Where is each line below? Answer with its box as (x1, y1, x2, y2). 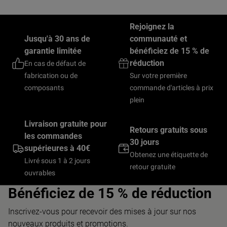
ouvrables (24, 169, 55, 177)
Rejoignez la (130, 22, 174, 31)
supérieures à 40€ (24, 143, 90, 153)
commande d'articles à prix (130, 84, 213, 92)
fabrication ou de (24, 71, 78, 80)
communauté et (130, 34, 187, 44)
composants (24, 84, 64, 92)
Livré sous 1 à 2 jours (24, 157, 90, 165)
